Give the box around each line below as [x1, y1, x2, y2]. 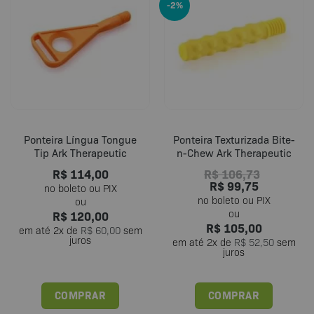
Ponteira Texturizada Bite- [172, 132, 295, 146]
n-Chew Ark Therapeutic [176, 145, 292, 160]
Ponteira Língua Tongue [24, 132, 137, 146]
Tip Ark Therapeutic [34, 145, 127, 160]
